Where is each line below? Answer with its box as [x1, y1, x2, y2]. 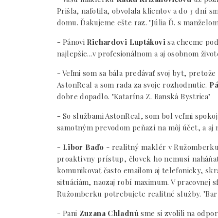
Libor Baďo [62, 142, 104, 152]
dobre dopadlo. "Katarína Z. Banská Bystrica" [57, 91, 211, 101]
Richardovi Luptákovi [87, 37, 165, 47]
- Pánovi [57, 37, 87, 47]
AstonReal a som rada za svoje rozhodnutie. [57, 80, 210, 90]
